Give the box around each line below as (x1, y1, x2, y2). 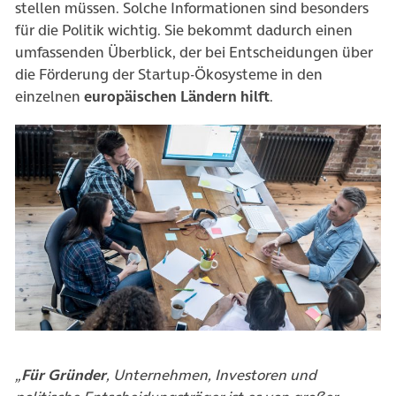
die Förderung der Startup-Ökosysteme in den (15, 64, 323, 86)
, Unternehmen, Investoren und (106, 364, 316, 386)
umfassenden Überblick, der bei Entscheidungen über (15, 42, 373, 64)
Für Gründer (21, 364, 106, 386)
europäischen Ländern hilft (84, 86, 270, 108)
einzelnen (15, 86, 84, 108)
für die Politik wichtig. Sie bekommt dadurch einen (15, 19, 353, 42)
